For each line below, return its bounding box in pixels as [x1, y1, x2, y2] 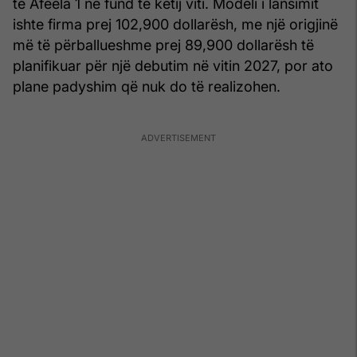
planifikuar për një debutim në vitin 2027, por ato [13, 57, 333, 75]
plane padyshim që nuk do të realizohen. [13, 78, 280, 96]
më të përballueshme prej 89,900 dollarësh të [13, 37, 314, 54]
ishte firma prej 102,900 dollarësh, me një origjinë [13, 16, 338, 33]
